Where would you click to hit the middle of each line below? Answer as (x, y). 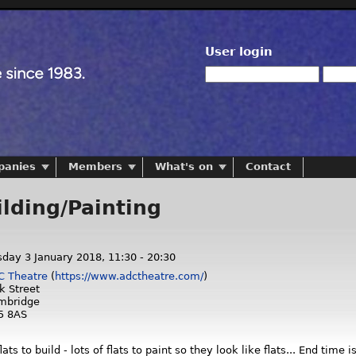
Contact (268, 166)
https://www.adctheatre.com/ (129, 277)
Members (95, 166)
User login (239, 52)
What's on (184, 166)
